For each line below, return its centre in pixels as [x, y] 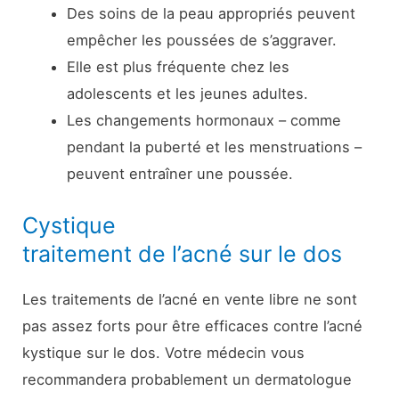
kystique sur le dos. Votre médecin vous [164, 352]
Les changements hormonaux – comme [204, 121]
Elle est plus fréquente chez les [178, 67]
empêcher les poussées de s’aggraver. [201, 41]
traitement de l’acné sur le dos [183, 253]
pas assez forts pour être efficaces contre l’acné [193, 326]
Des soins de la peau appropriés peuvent [211, 14]
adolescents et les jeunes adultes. [187, 94]
